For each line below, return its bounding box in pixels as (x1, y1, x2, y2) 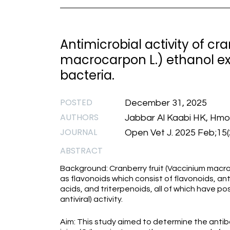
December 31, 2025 (125, 98, 207, 108)
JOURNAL (60, 126, 97, 138)
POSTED (60, 97, 92, 108)
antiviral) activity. (60, 195, 124, 203)
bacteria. (60, 67, 114, 84)
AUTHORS (60, 111, 99, 123)
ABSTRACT (60, 145, 103, 157)
